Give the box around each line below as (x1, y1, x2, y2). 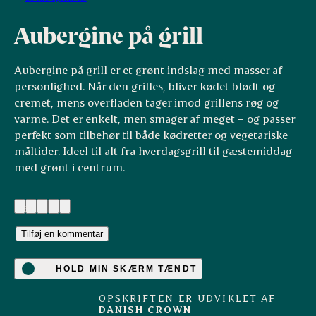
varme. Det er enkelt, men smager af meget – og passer (13, 111, 295, 126)
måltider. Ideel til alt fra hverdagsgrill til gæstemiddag (13, 144, 292, 158)
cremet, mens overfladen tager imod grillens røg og (13, 95, 279, 109)
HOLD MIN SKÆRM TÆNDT (55, 263, 197, 274)
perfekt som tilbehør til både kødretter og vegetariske (13, 128, 288, 142)
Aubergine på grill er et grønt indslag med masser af (13, 63, 282, 77)
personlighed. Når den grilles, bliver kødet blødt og (13, 79, 275, 93)
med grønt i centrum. (13, 160, 125, 174)
